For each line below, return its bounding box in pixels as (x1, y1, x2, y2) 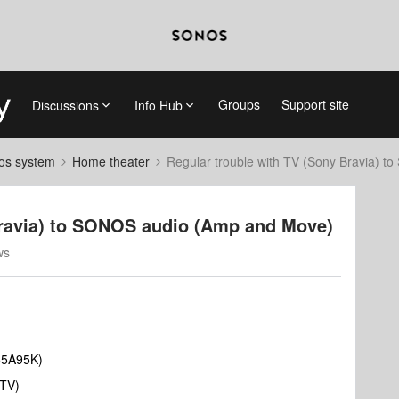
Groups (217, 95, 260, 113)
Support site (281, 95, 349, 113)
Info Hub (134, 95, 183, 114)
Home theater (72, 152, 150, 170)
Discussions (31, 95, 99, 114)
